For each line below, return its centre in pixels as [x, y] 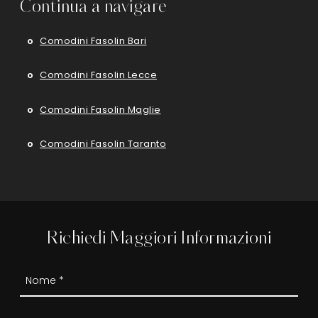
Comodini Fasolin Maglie [100, 109]
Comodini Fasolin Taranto [103, 144]
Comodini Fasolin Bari [93, 40]
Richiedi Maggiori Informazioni [159, 239]
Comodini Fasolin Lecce [98, 75]
